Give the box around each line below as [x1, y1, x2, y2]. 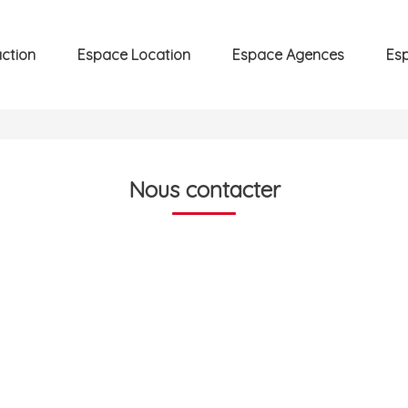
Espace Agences [232, 45, 344, 64]
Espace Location [77, 45, 190, 64]
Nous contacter [127, 176, 280, 203]
